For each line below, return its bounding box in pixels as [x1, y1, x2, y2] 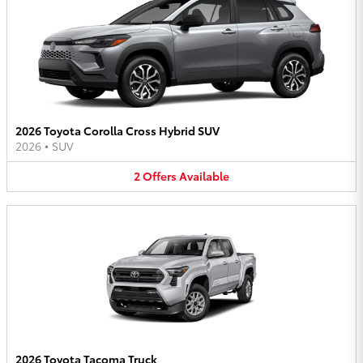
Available [179, 168, 229, 185]
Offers [143, 168, 177, 185]
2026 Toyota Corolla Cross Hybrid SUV [15, 122, 220, 139]
